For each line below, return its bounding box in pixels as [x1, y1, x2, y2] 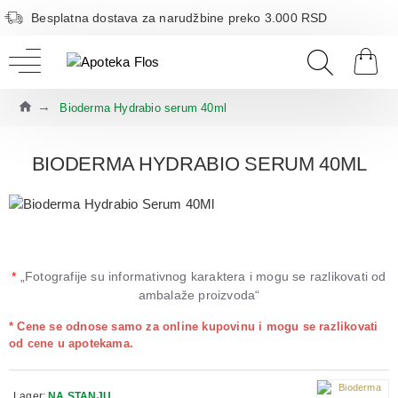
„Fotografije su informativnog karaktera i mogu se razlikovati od [16, 269, 386, 284]
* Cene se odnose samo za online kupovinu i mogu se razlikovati [9, 320, 378, 334]
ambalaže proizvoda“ [138, 288, 260, 303]
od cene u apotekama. [9, 337, 133, 351]
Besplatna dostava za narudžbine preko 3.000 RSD [31, 10, 328, 25]
